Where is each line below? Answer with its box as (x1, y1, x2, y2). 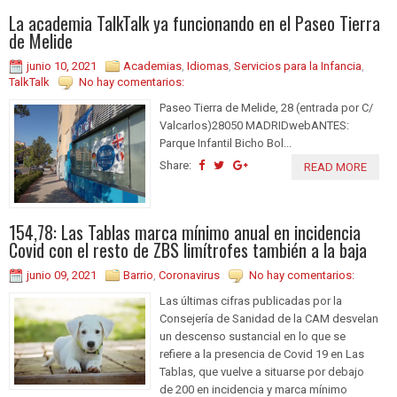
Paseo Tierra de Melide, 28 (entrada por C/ (160, 100, 373, 114)
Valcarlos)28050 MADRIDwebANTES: (160, 118, 349, 132)
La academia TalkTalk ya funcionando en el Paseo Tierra (9, 9, 380, 36)
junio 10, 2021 (27, 58, 97, 73)
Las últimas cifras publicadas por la (160, 293, 342, 307)
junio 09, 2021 (27, 268, 97, 282)
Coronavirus (159, 268, 220, 282)
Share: (160, 158, 194, 172)
